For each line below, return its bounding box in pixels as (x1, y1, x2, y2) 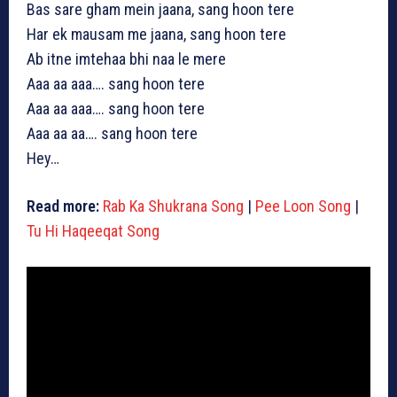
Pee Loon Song (255, 197, 351, 216)
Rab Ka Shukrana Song (103, 197, 244, 216)
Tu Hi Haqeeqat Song (27, 222, 160, 241)
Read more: (27, 197, 99, 216)
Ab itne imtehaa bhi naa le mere (27, 50, 226, 69)
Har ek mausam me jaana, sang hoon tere (27, 25, 286, 44)
